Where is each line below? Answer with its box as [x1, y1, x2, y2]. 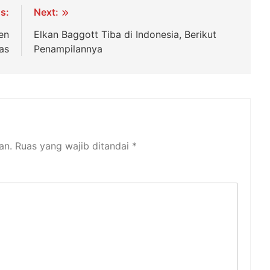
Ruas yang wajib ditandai [15, 140, 132, 152]
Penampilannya [34, 43, 103, 55]
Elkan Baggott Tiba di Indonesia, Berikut [34, 28, 217, 41]
